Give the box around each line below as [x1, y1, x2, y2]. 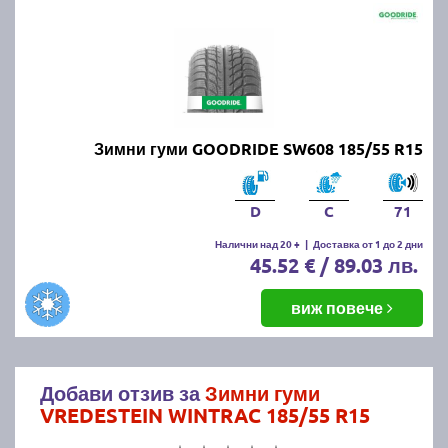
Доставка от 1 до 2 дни [313, 235, 423, 251]
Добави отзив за [40, 379, 205, 406]
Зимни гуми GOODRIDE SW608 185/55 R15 [94, 137, 423, 159]
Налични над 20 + [215, 235, 300, 251]
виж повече [291, 296, 387, 318]
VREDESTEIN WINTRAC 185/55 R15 [40, 401, 370, 428]
